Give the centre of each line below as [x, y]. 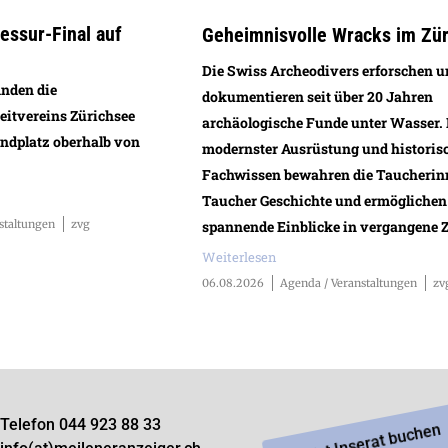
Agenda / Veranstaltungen [349, 282]
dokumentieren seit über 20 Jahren [318, 96]
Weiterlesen [240, 256]
